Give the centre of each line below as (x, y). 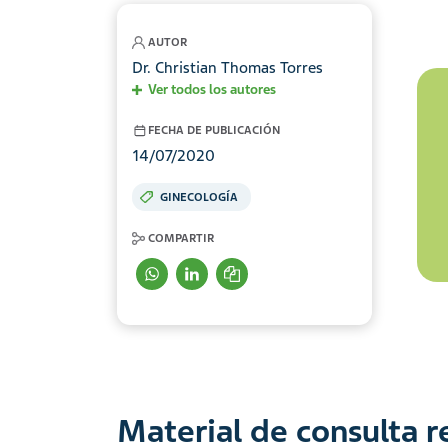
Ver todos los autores (212, 90)
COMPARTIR (181, 238)
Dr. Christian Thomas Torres (227, 68)
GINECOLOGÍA (199, 197)
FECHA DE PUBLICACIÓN (214, 130)
